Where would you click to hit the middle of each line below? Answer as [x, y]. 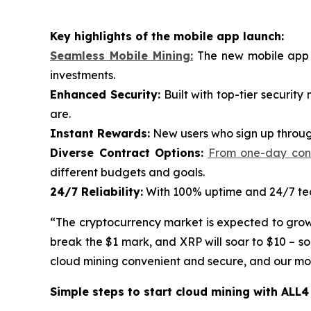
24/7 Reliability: [96, 191]
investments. [83, 75]
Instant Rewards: [100, 133]
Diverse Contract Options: [127, 152]
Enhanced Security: [105, 94]
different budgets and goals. [127, 172]
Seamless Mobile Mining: [121, 55]
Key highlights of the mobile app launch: [167, 36]
